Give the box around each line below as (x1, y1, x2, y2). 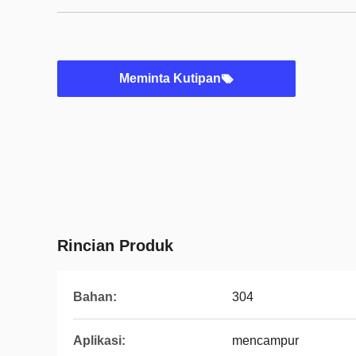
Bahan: (73, 290, 117, 304)
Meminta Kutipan (119, 72, 221, 85)
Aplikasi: (73, 334, 126, 347)
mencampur (232, 334, 299, 347)
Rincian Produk (57, 237, 173, 254)
